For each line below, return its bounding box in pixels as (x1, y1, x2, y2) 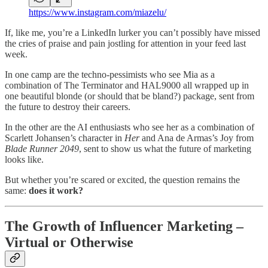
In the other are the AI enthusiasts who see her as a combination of (5, 121, 254, 132)
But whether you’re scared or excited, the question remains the (5, 174, 240, 185)
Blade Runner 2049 (5, 143, 79, 154)
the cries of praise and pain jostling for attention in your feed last (5, 38, 246, 48)
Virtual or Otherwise (5, 234, 133, 251)
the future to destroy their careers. (5, 101, 130, 112)
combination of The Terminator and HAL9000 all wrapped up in (5, 80, 249, 90)
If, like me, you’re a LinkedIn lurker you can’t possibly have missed (5, 27, 260, 38)
